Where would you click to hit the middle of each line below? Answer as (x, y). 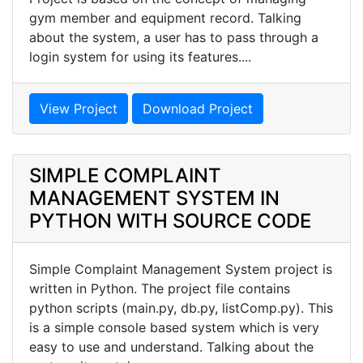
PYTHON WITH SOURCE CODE (170, 220)
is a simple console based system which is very (174, 327)
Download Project (198, 108)
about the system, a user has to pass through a (174, 37)
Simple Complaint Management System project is (181, 269)
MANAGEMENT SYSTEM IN (154, 198)
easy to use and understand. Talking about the (171, 346)
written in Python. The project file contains (160, 288)
